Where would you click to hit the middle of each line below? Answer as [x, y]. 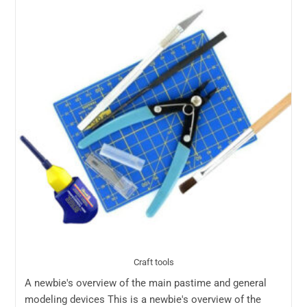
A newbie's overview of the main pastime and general [145, 283]
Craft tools [153, 262]
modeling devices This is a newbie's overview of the [143, 299]
